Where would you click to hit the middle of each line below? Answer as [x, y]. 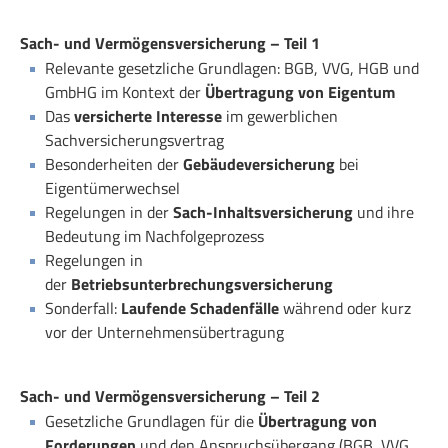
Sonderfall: [83, 307]
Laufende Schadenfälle [200, 307]
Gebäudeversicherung [259, 163]
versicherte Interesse [148, 115]
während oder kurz [345, 307]
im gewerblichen [280, 115]
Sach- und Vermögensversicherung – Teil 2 [170, 395]
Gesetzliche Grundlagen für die [151, 420]
